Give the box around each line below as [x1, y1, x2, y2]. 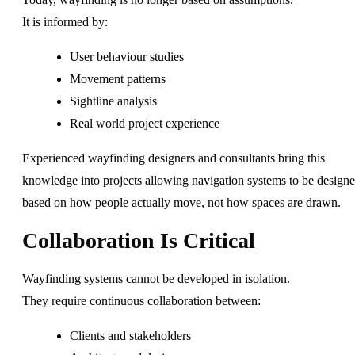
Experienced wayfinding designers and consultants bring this [22, 151, 325, 165]
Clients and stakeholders [70, 328, 191, 342]
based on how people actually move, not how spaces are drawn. [22, 195, 341, 209]
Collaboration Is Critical [22, 227, 255, 253]
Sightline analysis [70, 94, 157, 108]
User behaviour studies [70, 49, 184, 63]
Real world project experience [70, 116, 219, 130]
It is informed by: [22, 14, 108, 29]
